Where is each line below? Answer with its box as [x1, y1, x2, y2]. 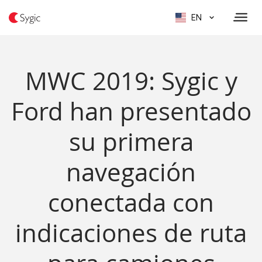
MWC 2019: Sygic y [25, 64, 237, 97]
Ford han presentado [11, 95, 251, 127]
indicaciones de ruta [15, 216, 247, 249]
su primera [68, 125, 194, 158]
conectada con [48, 186, 214, 219]
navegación [66, 156, 196, 188]
